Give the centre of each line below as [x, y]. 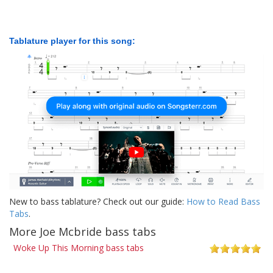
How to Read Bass [223, 201]
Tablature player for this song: [72, 41]
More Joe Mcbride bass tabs [83, 231]
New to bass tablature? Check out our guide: [98, 201]
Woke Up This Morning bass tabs [79, 247]
